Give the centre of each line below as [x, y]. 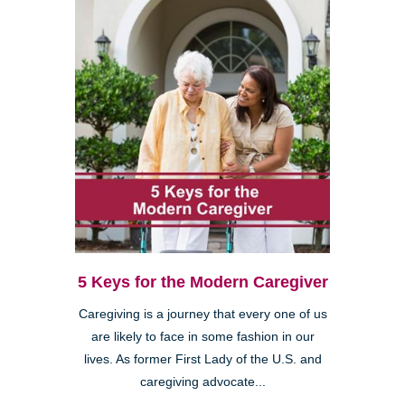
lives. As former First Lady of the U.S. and [202, 359]
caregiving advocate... [202, 381]
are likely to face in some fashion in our [202, 336]
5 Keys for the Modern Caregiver [202, 282]
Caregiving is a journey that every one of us [202, 314]
